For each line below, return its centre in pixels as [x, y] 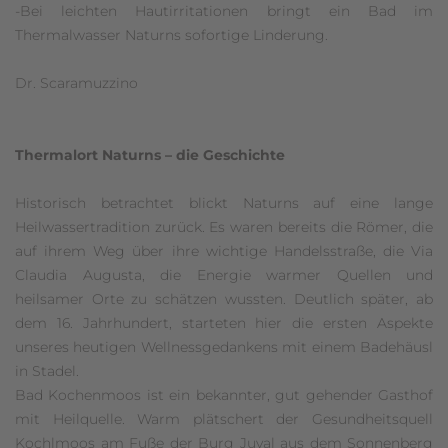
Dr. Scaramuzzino [76, 82]
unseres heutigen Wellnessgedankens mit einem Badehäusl [224, 346]
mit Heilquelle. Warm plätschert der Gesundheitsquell [224, 418]
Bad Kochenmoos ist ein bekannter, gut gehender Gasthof [224, 394]
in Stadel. [47, 370]
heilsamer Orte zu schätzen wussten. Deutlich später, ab [224, 298]
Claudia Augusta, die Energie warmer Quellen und [224, 274]
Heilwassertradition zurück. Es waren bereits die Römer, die [224, 226]
